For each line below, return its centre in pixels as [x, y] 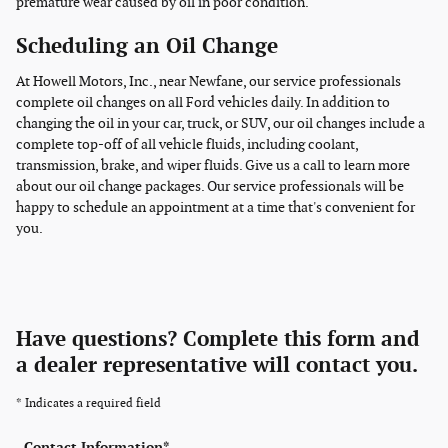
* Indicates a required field [88, 403]
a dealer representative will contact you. [217, 365]
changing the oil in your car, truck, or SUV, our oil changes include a [220, 123]
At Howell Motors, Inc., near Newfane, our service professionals [208, 81]
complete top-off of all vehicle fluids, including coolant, [187, 144]
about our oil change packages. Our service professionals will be [210, 186]
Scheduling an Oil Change [147, 47]
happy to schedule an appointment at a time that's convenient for [215, 207]
